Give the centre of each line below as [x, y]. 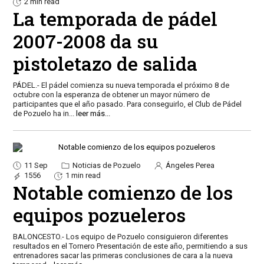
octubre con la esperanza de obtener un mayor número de [111, 94]
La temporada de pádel [115, 18]
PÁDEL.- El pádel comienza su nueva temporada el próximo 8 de [121, 85]
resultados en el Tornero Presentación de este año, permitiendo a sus [130, 246]
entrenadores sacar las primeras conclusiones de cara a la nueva [123, 256]
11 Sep [36, 165]
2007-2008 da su [85, 41]
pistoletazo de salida [105, 63]
